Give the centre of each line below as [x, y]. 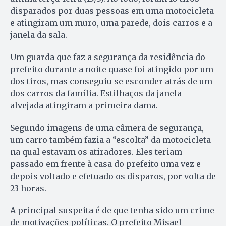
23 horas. [28, 188]
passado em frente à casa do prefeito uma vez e [105, 164]
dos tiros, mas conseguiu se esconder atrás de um [111, 81]
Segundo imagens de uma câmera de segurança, [107, 128]
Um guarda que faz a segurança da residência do [108, 57]
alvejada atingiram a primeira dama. [84, 106]
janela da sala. [39, 35]
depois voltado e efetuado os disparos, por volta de [113, 176]
